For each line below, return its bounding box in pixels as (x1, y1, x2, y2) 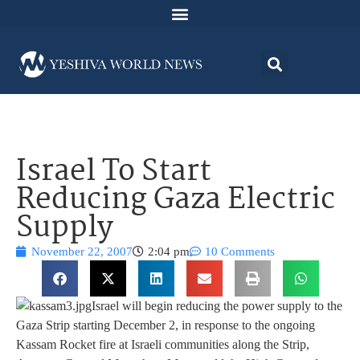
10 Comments (205, 245, 275, 259)
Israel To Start (16, 149, 211, 197)
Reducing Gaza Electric (16, 177, 335, 225)
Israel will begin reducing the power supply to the (92, 299, 342, 313)
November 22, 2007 (31, 245, 133, 259)
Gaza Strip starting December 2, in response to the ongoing (16, 318, 315, 333)
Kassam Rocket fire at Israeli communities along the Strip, (16, 337, 309, 352)
